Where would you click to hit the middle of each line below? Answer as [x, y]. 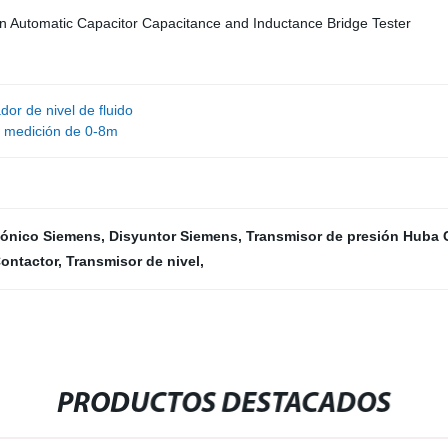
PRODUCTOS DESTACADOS [224, 404]
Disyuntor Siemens [173, 236]
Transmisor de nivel [133, 261]
